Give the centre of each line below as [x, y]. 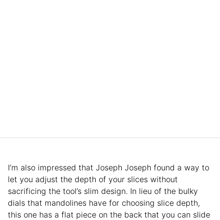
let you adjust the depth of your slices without [93, 179]
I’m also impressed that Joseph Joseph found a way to [109, 167]
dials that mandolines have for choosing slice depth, [104, 203]
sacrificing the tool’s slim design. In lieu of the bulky [103, 191]
